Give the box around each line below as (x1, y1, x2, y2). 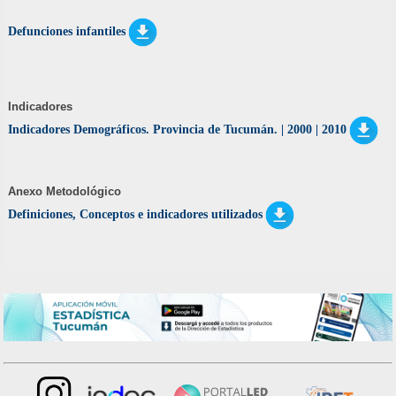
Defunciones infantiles (8, 24, 126, 38)
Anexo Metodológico (8, 184, 122, 198)
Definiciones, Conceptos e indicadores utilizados (8, 207, 263, 221)
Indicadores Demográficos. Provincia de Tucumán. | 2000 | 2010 (8, 122, 347, 136)
